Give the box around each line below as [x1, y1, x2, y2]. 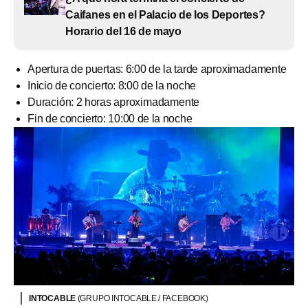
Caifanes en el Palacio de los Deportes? [65, 8, 265, 21]
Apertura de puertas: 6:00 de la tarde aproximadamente [27, 63, 287, 75]
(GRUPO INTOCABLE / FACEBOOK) [77, 294, 208, 304]
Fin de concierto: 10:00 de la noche [27, 112, 192, 124]
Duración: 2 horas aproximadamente [27, 96, 200, 108]
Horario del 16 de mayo [65, 25, 182, 37]
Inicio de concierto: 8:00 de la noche [27, 79, 197, 91]
